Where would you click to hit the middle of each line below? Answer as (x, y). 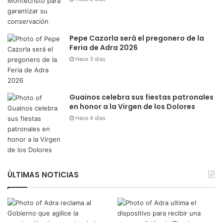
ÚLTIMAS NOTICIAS (43, 175)
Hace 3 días (90, 59)
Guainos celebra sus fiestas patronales (141, 97)
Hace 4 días (90, 118)
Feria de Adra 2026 (104, 48)
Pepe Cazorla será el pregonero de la (137, 38)
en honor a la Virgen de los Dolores (132, 107)
